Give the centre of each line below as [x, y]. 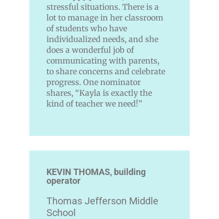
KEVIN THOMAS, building [96, 172]
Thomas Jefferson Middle [102, 201]
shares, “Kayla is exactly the [99, 93]
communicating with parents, [103, 61]
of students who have [87, 29]
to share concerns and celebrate [106, 72]
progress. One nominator [94, 82]
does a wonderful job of [90, 50]
